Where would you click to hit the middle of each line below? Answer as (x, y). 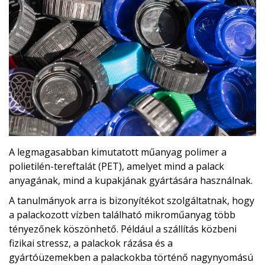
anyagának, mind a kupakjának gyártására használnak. (131, 180)
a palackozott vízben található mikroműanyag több (122, 214)
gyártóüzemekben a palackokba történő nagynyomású (131, 257)
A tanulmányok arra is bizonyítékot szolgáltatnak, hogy (132, 200)
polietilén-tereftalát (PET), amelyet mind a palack (117, 166)
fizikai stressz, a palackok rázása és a (91, 243)
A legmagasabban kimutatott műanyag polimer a (118, 152)
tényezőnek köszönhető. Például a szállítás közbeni (123, 229)
